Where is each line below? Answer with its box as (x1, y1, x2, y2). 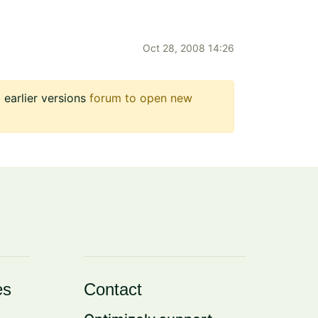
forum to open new (86, 91, 192, 106)
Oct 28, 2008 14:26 (143, 42, 234, 55)
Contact (84, 280, 142, 300)
